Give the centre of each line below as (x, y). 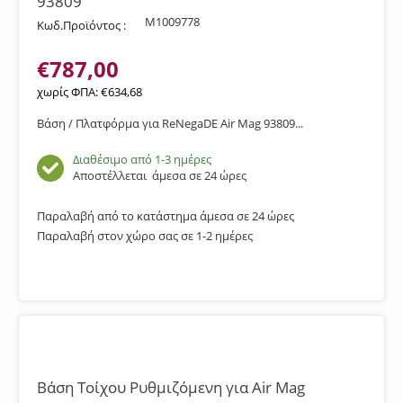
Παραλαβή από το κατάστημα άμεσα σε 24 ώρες (166, 216)
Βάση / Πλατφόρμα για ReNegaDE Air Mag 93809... (170, 123)
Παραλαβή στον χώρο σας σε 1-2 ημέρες (145, 236)
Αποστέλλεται (112, 175)
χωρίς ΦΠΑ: (69, 92)
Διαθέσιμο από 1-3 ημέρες (142, 159)
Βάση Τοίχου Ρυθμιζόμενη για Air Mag (171, 387)
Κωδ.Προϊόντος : (81, 25)
